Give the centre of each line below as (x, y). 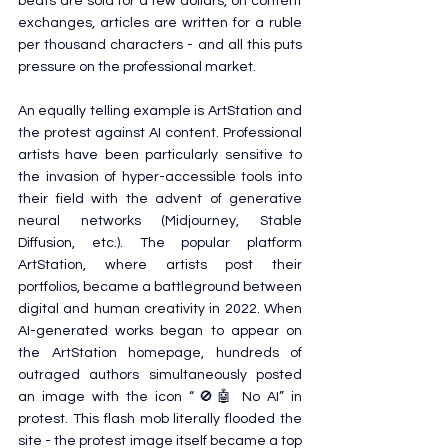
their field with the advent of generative (160, 198)
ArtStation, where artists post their (160, 264)
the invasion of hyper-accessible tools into (160, 176)
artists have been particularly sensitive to (160, 154)
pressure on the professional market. (137, 66)
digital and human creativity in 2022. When (160, 308)
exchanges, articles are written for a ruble (160, 22)
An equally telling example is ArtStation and (160, 110)
